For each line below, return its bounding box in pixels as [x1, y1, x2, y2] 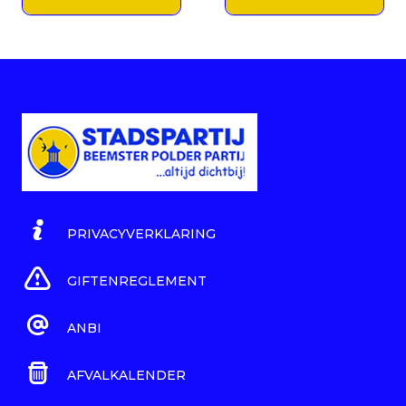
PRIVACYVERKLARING [67, 226, 216, 243]
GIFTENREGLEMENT [67, 273, 207, 290]
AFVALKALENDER [67, 367, 186, 384]
